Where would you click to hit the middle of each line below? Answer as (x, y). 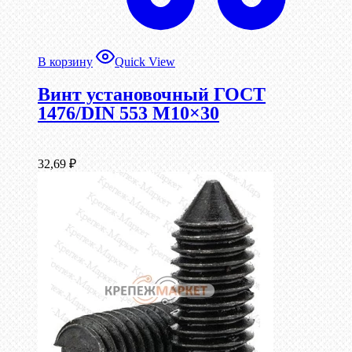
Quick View (145, 61)
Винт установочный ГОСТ (152, 94)
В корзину (65, 61)
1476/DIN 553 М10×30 (128, 113)
